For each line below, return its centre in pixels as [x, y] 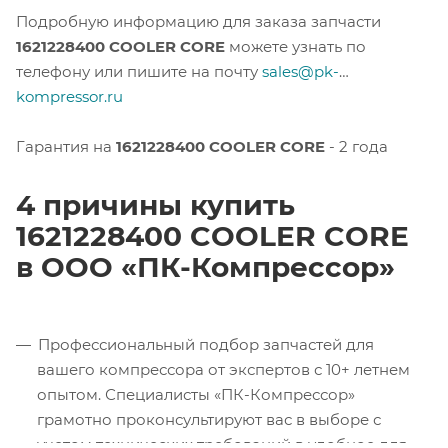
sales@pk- [300, 71]
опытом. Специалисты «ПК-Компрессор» [196, 394]
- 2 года [356, 146]
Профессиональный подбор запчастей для [206, 344]
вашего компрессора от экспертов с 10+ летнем [223, 369]
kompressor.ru [69, 96]
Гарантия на [66, 146]
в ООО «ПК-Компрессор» [205, 266]
